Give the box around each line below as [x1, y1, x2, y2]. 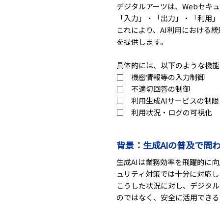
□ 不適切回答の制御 [116, 83, 190, 94]
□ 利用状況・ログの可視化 [116, 107, 212, 118]
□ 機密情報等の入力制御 [116, 72, 205, 82]
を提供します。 [116, 36, 167, 47]
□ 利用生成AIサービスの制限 [116, 95, 219, 106]
